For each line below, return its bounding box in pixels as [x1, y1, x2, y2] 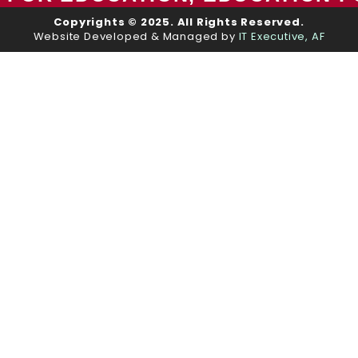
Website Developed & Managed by [33, 29, 239, 44]
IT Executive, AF [238, 29, 325, 44]
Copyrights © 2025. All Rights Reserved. [54, 14, 304, 30]
